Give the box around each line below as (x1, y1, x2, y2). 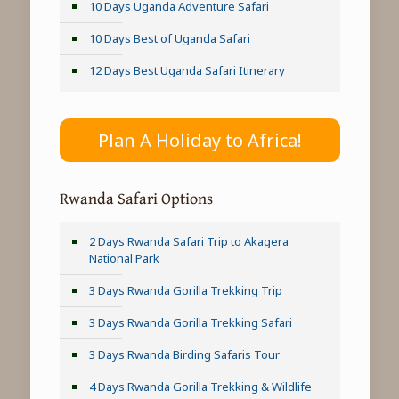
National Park (88, 250, 159, 267)
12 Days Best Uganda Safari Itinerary (88, 61, 285, 78)
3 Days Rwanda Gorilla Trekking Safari (88, 314, 292, 331)
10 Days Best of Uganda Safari (88, 29, 250, 46)
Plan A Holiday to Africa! (97, 128, 302, 153)
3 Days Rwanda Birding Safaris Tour (88, 346, 280, 363)
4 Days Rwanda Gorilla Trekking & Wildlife (88, 379, 312, 395)
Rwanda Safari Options (59, 186, 213, 211)
